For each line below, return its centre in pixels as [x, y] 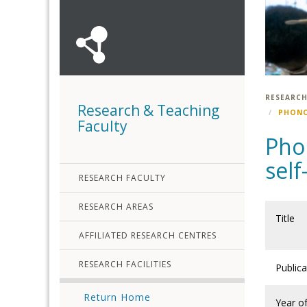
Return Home [117, 297]
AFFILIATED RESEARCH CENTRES [148, 235]
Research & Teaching [148, 110]
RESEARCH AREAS [116, 207]
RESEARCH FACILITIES [125, 264]
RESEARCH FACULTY [122, 178]
